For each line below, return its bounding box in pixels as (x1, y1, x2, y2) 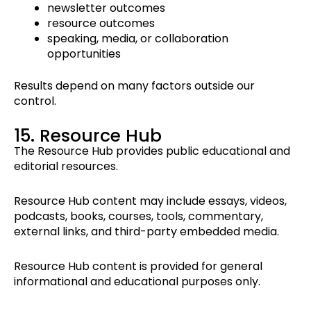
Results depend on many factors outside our (14, 78, 255, 94)
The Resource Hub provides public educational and (14, 143, 290, 160)
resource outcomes (47, 15, 155, 32)
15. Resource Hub (14, 124, 162, 149)
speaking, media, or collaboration (47, 31, 228, 47)
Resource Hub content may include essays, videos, (14, 193, 287, 210)
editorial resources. (14, 158, 118, 175)
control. (14, 93, 56, 110)
